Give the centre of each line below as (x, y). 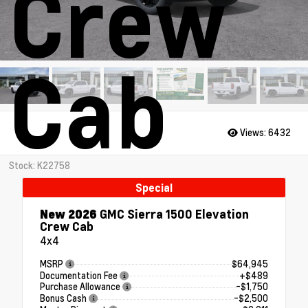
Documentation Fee (80, 275)
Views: (253, 132)
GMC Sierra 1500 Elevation (173, 213)
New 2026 (68, 213)
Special (154, 187)
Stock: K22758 (39, 165)
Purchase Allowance (81, 287)
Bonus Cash (64, 299)
